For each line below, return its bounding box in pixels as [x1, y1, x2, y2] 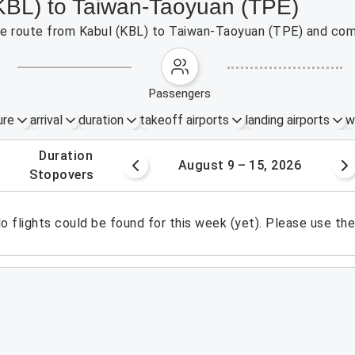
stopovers [37, 167, 94, 182]
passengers [156, 86, 212, 101]
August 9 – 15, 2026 [177, 158, 302, 173]
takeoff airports [139, 113, 229, 128]
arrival [29, 113, 63, 128]
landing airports [244, 113, 330, 128]
